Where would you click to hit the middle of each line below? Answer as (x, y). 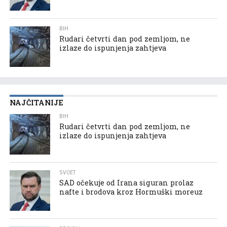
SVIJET (68, 172)
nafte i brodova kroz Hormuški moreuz (131, 192)
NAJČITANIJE (36, 102)
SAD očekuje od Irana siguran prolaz (127, 182)
